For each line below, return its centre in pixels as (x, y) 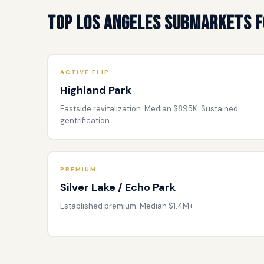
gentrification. (85, 120)
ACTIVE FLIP (85, 72)
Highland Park (95, 90)
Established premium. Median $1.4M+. (127, 206)
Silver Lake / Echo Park (118, 187)
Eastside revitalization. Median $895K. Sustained (149, 108)
